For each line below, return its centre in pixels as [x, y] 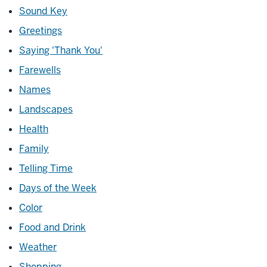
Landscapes [46, 109]
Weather [38, 247]
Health [34, 129]
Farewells [40, 70]
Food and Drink [52, 227]
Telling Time [46, 168]
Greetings [41, 31]
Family [34, 149]
